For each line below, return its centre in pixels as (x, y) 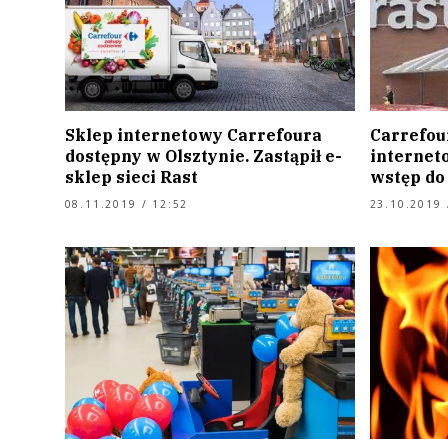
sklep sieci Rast (131, 177)
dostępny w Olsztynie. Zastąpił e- (203, 156)
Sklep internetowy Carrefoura (193, 135)
